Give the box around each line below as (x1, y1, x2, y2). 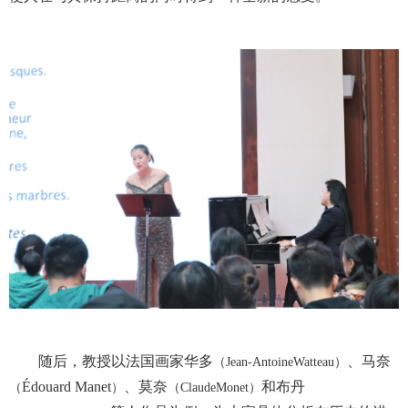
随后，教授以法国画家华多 (38, 353, 213, 370)
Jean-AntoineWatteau (226, 355, 334, 370)
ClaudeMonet (180, 381, 249, 395)
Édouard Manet (22, 379, 111, 395)
